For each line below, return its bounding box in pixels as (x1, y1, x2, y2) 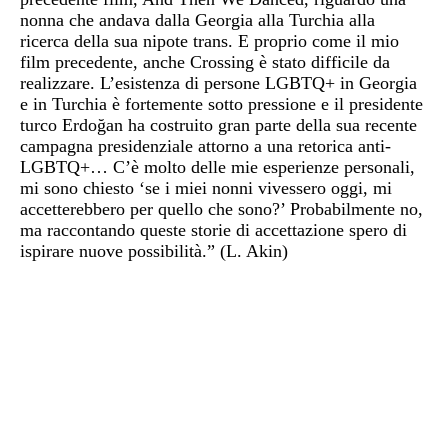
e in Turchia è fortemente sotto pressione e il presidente (20, 93, 423, 114)
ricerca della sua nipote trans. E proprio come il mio (20, 30, 399, 51)
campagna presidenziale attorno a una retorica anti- (20, 135, 391, 156)
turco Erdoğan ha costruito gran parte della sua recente (20, 114, 417, 135)
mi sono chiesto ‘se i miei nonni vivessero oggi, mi (20, 177, 392, 198)
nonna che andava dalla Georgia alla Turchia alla (20, 9, 375, 30)
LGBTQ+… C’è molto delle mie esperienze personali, (20, 156, 415, 177)
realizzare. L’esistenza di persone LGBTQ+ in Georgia (20, 72, 417, 93)
